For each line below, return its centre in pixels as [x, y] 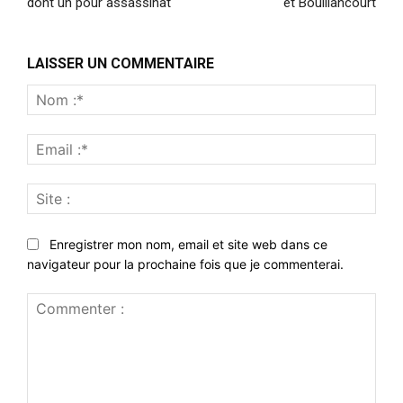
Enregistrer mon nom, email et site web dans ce [188, 244]
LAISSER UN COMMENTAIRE [121, 64]
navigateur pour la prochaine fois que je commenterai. [185, 264]
